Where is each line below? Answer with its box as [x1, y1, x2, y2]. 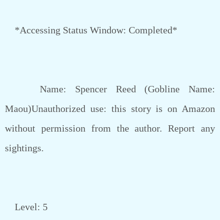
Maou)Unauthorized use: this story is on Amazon [5, 103, 215, 114]
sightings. [5, 142, 44, 153]
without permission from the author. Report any [5, 123, 215, 134]
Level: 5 [5, 201, 48, 212]
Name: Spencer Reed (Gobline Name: [5, 83, 215, 94]
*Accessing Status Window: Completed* [5, 25, 177, 35]
